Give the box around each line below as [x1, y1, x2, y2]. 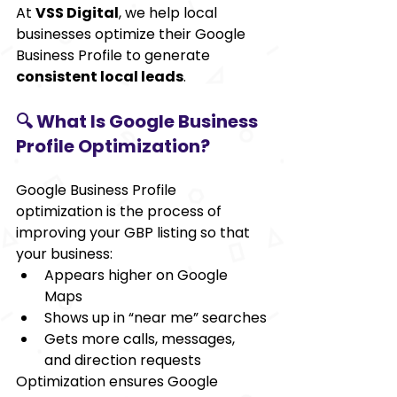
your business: [16, 243, 113, 264]
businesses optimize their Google [16, 23, 249, 44]
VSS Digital [35, 2, 119, 23]
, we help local [119, 2, 221, 23]
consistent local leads [16, 66, 183, 87]
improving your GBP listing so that [16, 222, 253, 243]
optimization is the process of [16, 200, 225, 222]
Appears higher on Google [44, 264, 231, 285]
